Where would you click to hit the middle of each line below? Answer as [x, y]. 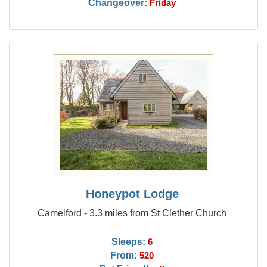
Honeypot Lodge [132, 194]
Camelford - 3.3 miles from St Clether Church [132, 213]
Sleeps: [129, 241]
